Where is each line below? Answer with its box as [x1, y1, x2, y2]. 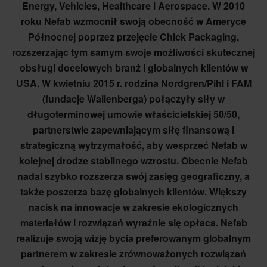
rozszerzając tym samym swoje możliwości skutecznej [12, 45, 255, 59]
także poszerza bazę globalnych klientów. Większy [20, 185, 247, 198]
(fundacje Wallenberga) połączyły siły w [42, 92, 225, 105]
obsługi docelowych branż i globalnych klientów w [19, 61, 248, 74]
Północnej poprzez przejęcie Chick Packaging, [28, 30, 239, 44]
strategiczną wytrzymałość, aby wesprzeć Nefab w [20, 138, 247, 152]
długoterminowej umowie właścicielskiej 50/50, [27, 107, 240, 121]
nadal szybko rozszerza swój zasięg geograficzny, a [17, 169, 250, 183]
